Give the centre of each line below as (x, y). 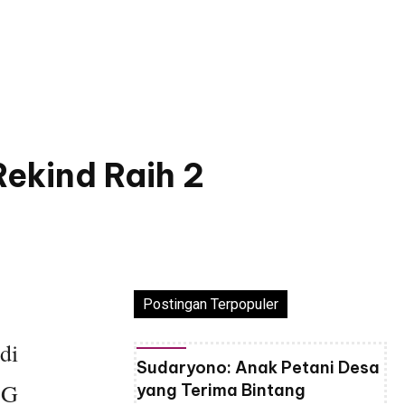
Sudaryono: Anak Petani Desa (258, 368)
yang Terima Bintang (221, 391)
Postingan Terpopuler (211, 305)
